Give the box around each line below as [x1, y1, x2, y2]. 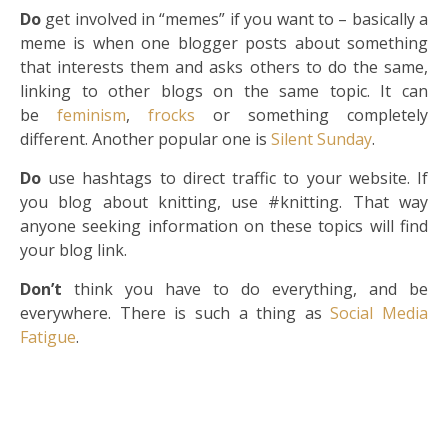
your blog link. [20, 239, 127, 262]
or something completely [213, 104, 428, 127]
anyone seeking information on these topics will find [20, 215, 428, 238]
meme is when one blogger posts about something [20, 32, 428, 55]
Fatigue [20, 326, 76, 349]
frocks [148, 104, 213, 127]
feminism [57, 104, 126, 127]
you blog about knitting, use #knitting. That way [20, 191, 428, 214]
